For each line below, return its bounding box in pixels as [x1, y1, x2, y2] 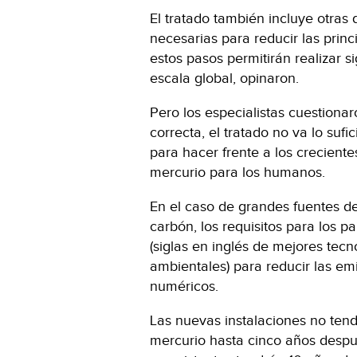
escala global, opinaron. [150, 69, 299, 87]
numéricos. [150, 277, 218, 295]
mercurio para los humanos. [150, 163, 325, 181]
